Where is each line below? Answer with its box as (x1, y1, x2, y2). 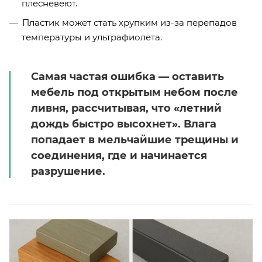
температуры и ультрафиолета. (22, 31, 162, 43)
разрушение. (31, 164, 105, 178)
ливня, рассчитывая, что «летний (31, 101, 222, 115)
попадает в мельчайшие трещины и (31, 133, 239, 146)
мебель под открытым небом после (31, 85, 238, 99)
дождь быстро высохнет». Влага (31, 117, 216, 130)
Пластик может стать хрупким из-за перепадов (22, 16, 237, 28)
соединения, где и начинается (31, 149, 207, 162)
